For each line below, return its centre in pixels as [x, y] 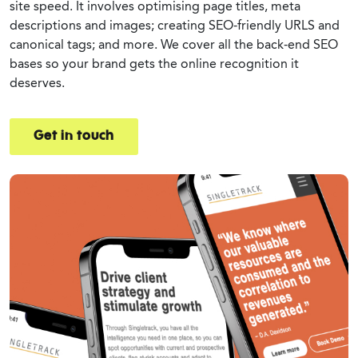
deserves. [37, 82]
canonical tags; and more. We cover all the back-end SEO [174, 44]
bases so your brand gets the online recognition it [154, 63]
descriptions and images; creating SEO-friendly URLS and [175, 25]
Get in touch [74, 136]
